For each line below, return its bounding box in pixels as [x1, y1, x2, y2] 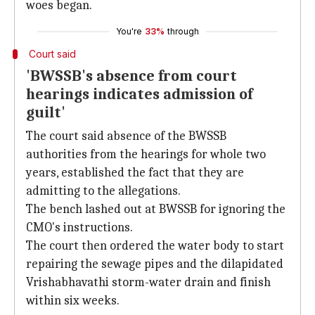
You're [116, 26, 142, 37]
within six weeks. [26, 293, 120, 308]
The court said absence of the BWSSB [26, 129, 226, 143]
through [167, 26, 199, 37]
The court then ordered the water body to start [26, 238, 284, 253]
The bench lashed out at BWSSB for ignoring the [26, 202, 285, 217]
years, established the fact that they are [26, 165, 244, 180]
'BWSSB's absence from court [26, 67, 237, 85]
